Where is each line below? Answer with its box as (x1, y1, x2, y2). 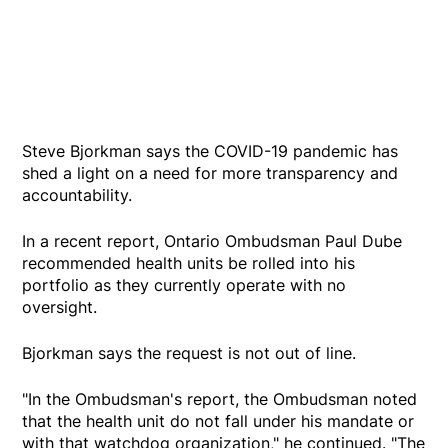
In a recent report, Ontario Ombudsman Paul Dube (22, 231, 403, 252)
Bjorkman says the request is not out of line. (22, 343, 357, 364)
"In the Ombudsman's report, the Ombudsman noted (22, 389, 418, 410)
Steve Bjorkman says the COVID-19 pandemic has (22, 141, 399, 162)
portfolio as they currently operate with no (22, 275, 347, 296)
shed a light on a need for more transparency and (22, 163, 399, 184)
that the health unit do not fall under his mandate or (22, 411, 415, 432)
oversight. (22, 297, 98, 318)
